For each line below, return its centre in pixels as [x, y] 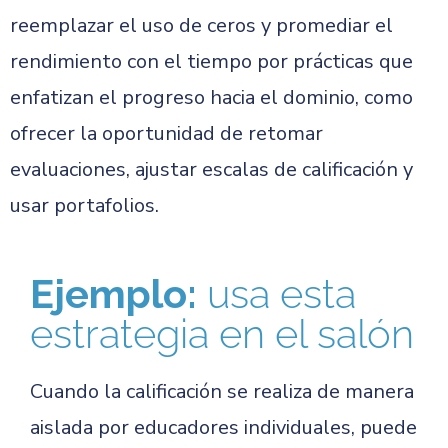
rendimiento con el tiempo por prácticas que [211, 61]
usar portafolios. [84, 205]
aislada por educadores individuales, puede [223, 427]
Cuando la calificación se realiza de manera [222, 391]
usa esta [281, 293]
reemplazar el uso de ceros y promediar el [201, 25]
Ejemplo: [118, 293]
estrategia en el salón [222, 333]
